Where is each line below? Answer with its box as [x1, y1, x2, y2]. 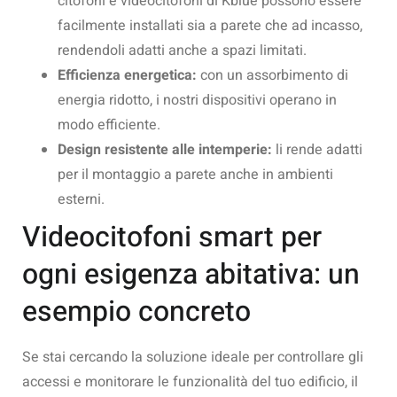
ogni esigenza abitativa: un [22, 253, 360, 295]
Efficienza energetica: [58, 64, 197, 86]
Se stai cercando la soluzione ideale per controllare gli [22, 346, 363, 368]
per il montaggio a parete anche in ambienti [58, 163, 333, 185]
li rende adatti [276, 138, 362, 160]
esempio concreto [22, 290, 251, 332]
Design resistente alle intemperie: [58, 138, 276, 160]
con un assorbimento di [197, 64, 348, 86]
